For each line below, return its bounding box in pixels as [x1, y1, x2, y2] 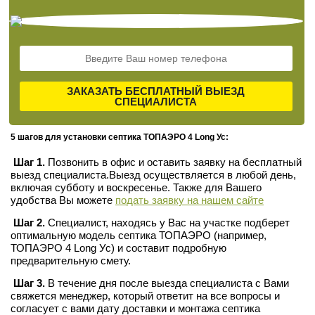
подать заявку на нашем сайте [115, 194, 264, 207]
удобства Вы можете [11, 194, 115, 207]
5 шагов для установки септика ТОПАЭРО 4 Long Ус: [11, 132, 229, 143]
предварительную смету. [11, 255, 131, 267]
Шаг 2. [13, 217, 45, 229]
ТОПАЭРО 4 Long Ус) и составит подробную [11, 242, 226, 255]
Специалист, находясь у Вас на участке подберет [45, 217, 290, 229]
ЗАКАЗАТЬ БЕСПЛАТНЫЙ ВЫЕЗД [67, 84, 245, 97]
